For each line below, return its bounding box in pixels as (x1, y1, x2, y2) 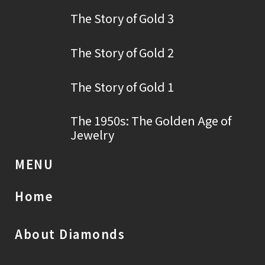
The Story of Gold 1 (70, 78, 174, 96)
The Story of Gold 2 (70, 44, 174, 62)
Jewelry (70, 126, 114, 144)
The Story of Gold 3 (70, 9, 174, 27)
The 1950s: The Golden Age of (70, 112, 231, 130)
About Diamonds (15, 225, 125, 243)
